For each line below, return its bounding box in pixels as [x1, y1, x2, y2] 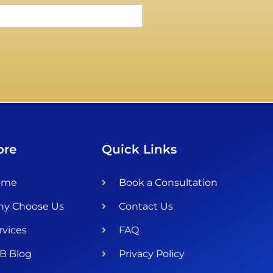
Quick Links [102, 142, 177, 157]
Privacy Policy [118, 248, 185, 260]
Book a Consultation [118, 177, 218, 189]
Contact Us [118, 200, 173, 213]
